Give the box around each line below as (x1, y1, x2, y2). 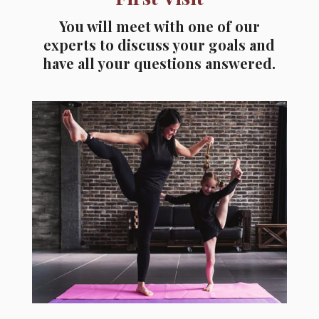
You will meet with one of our (58, 16, 260, 36)
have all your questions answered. (43, 53, 276, 73)
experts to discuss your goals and (43, 35, 276, 55)
